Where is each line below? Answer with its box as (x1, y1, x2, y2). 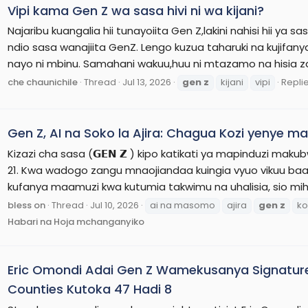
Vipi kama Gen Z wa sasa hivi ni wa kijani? (8, 1, 264, 19)
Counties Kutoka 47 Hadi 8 (8, 280, 172, 298)
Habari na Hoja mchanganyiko (8, 214, 144, 228)
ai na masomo (150, 198, 215, 212)
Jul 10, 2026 (90, 198, 139, 212)
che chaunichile (8, 76, 78, 89)
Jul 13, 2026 (122, 76, 171, 89)
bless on (8, 198, 45, 212)
